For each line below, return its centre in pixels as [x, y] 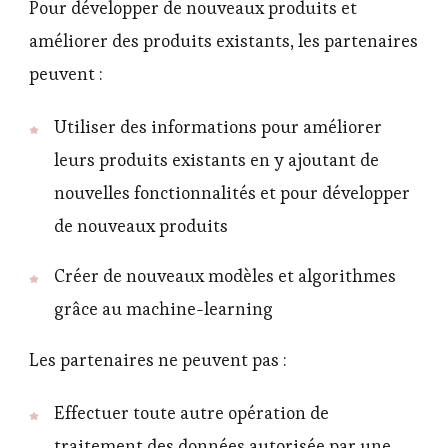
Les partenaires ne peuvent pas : [158, 360]
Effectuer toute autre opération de [191, 413]
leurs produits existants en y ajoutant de [216, 159]
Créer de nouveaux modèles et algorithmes [225, 276]
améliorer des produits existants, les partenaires [223, 40]
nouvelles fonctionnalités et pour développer [232, 192]
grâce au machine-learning [163, 309]
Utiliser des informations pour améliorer [218, 126]
